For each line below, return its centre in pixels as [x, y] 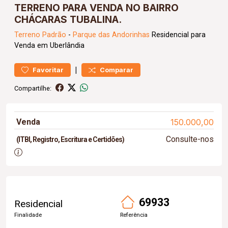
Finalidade [28, 215]
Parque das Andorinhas [111, 35]
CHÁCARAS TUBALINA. [68, 19]
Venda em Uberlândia [49, 46]
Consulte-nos [190, 139]
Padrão [54, 35]
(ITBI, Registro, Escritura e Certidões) [70, 139]
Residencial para [178, 35]
